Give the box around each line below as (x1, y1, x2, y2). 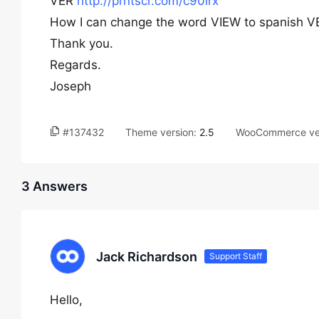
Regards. (50, 58, 101, 72)
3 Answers (21, 179, 88, 194)
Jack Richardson (96, 249, 197, 264)
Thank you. (50, 36, 113, 51)
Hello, (50, 293, 83, 307)
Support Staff (209, 251, 262, 261)
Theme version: (125, 126, 199, 138)
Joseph (50, 79, 91, 93)
